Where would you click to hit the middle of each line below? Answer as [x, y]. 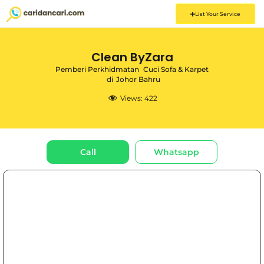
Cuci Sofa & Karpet [176, 69]
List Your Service [217, 14]
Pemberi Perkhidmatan [97, 69]
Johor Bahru [138, 79]
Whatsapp [176, 152]
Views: [131, 98]
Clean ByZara [132, 57]
